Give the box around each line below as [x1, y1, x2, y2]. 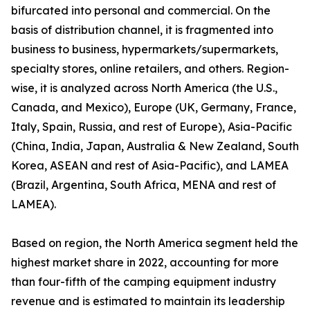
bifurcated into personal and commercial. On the [11, 3, 271, 18]
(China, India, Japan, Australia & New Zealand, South [11, 139, 299, 154]
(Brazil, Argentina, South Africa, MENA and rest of [11, 178, 276, 192]
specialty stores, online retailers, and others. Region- [11, 62, 289, 76]
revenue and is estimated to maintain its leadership [11, 294, 285, 309]
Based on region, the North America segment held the [11, 236, 298, 250]
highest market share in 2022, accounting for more [11, 255, 279, 270]
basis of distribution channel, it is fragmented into [11, 23, 273, 37]
